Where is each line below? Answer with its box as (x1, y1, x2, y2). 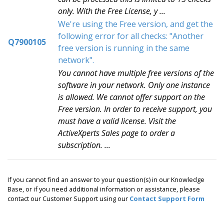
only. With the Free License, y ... (58, 5, 165, 16)
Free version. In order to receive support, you (58, 103, 212, 114)
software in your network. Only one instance (58, 79, 210, 90)
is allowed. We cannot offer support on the (58, 91, 205, 102)
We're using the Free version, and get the (58, 18, 213, 29)
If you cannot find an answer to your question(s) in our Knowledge (7, 175, 204, 184)
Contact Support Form (129, 194, 204, 203)
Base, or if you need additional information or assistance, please (7, 184, 200, 193)
